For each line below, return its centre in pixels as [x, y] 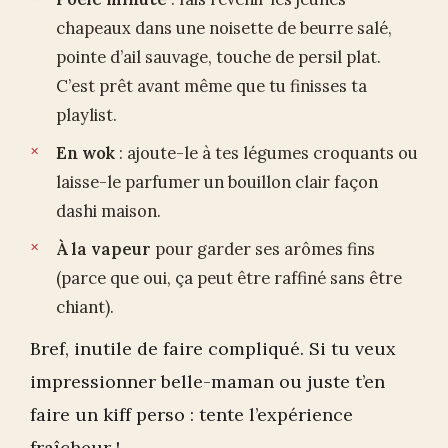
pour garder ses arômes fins [263, 249]
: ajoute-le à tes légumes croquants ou [266, 153]
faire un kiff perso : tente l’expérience [191, 415]
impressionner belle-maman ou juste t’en [207, 382]
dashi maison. [108, 211]
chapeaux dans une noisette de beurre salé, [224, 28]
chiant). [85, 307]
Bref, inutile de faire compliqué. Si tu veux [213, 349]
